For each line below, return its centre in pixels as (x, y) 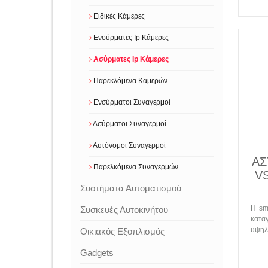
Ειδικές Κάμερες (118, 16)
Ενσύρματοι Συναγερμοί (131, 102)
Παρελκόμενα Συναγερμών (135, 167)
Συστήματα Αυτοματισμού (131, 188)
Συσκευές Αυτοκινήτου (124, 210)
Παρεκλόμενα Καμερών (130, 81)
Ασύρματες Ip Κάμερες (130, 59)
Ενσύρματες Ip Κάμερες (130, 38)
